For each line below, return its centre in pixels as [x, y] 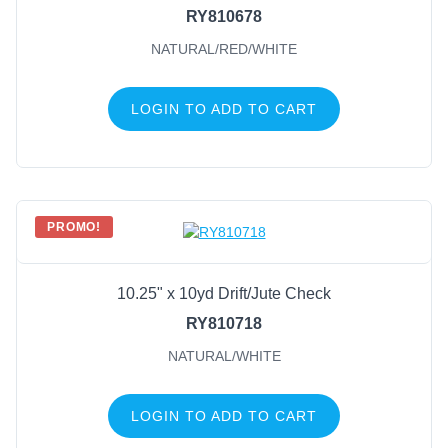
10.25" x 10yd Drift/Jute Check [224, 294]
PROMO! [74, 227]
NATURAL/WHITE [224, 356]
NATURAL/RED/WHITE [224, 49]
